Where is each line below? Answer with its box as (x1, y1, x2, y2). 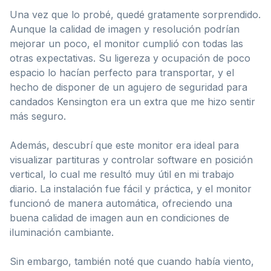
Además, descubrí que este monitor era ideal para (10, 139, 239, 151)
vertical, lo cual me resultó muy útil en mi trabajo (10, 168, 234, 180)
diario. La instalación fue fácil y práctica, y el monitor (10, 182, 252, 195)
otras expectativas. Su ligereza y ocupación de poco (10, 51, 250, 64)
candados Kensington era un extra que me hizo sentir (10, 95, 255, 108)
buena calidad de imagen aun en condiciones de (10, 211, 229, 224)
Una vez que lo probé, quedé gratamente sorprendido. (10, 8, 261, 21)
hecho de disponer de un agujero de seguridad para (10, 80, 247, 93)
